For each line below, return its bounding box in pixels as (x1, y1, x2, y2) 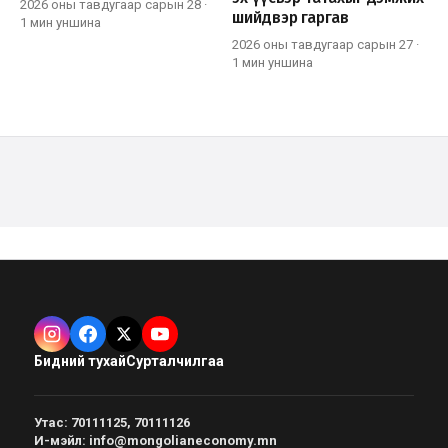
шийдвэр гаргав (232, 7, 349, 27)
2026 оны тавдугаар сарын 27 (232, 36, 413, 52)
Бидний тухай (34, 352, 126, 369)
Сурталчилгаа (126, 352, 224, 369)
